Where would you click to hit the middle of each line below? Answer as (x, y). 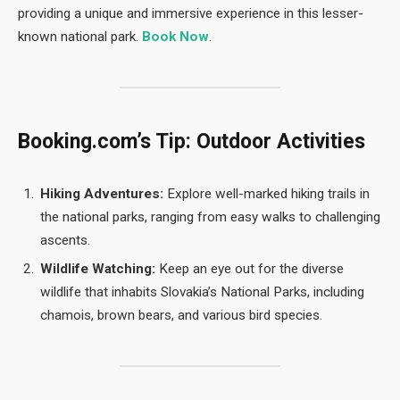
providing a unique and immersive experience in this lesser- (191, 14)
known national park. (80, 37)
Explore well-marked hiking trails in (267, 193)
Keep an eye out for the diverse (250, 269)
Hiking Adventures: (102, 193)
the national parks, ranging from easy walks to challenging (210, 217)
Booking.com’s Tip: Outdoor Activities (192, 142)
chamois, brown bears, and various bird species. (181, 316)
